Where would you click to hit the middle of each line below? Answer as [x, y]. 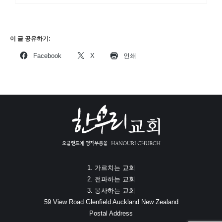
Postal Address [111, 214]
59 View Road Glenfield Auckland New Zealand [111, 202]
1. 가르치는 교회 [111, 168]
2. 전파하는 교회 [111, 179]
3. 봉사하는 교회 [111, 191]
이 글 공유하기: [30, 39]
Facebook [47, 56]
